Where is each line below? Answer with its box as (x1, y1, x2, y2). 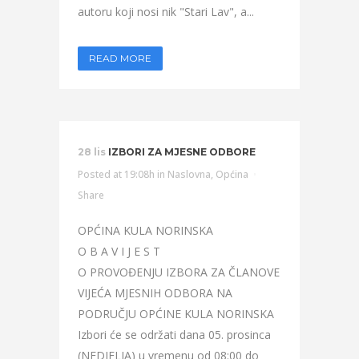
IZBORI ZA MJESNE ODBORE (108, 146, 256, 158)
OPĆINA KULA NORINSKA (78, 223, 213, 238)
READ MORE (89, 52, 151, 64)
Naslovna (167, 167, 211, 181)
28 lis (78, 146, 106, 158)
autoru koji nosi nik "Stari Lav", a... (78, 4, 254, 19)
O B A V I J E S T (78, 244, 160, 259)
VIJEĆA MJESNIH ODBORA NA (78, 285, 232, 301)
